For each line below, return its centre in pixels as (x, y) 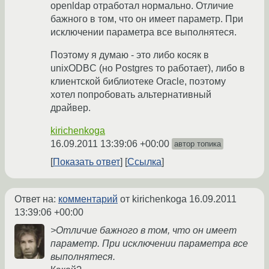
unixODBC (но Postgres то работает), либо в (148, 68)
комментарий (88, 199)
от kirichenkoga (153, 199)
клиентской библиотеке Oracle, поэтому (138, 82)
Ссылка (144, 162)
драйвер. (71, 108)
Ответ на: (36, 199)
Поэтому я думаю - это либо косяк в (130, 55)
